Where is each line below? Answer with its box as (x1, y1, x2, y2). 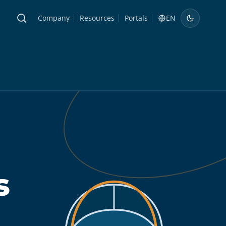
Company (38, 13, 70, 23)
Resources (80, 13, 115, 23)
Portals (125, 13, 148, 23)
